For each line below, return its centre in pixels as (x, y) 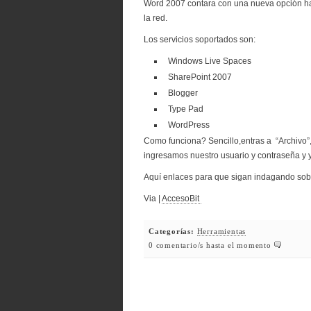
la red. (155, 18)
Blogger (182, 93)
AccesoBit (182, 199)
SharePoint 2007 (199, 77)
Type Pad (185, 109)
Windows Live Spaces (209, 61)
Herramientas (221, 232)
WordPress (188, 125)
